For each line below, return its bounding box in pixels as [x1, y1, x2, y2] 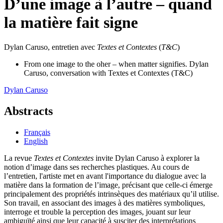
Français [24, 127, 50, 136]
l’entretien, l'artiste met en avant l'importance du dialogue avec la [4, 171, 206, 180]
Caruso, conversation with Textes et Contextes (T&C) [24, 68, 193, 77]
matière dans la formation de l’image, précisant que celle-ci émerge [4, 180, 213, 189]
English [24, 136, 48, 145]
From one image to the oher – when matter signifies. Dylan [24, 59, 209, 68]
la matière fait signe [4, 13, 138, 32]
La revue [4, 153, 34, 162]
